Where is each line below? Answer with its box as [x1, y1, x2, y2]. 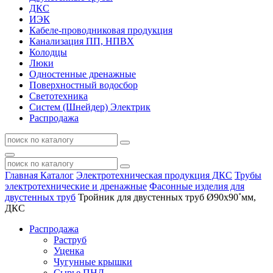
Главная [5, 169, 40, 180]
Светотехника [29, 90, 88, 101]
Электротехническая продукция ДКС [76, 169, 232, 180]
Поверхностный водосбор [29, 79, 138, 90]
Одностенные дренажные [29, 68, 136, 79]
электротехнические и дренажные [5, 180, 147, 191]
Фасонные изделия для [149, 180, 244, 191]
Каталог [40, 169, 74, 180]
